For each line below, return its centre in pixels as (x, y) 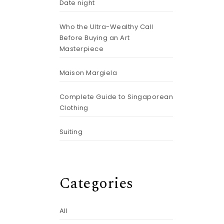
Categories (96, 183)
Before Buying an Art (94, 38)
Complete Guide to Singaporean (116, 97)
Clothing (74, 108)
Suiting (71, 132)
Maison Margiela (88, 73)
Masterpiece (81, 49)
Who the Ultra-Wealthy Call (106, 27)
